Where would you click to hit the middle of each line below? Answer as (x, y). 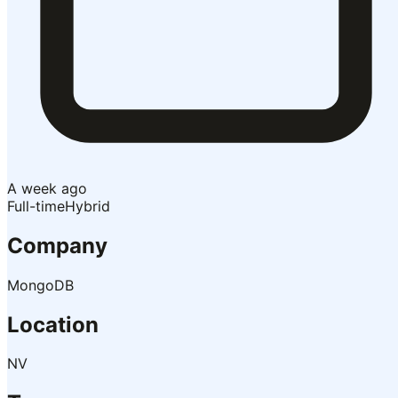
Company (57, 245)
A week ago (47, 188)
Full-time (36, 206)
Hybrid (88, 206)
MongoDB (40, 285)
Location (53, 324)
